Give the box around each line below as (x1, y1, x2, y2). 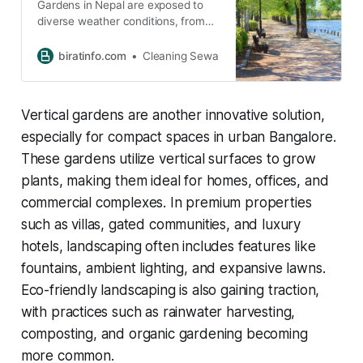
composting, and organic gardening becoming (20, 325, 308, 342)
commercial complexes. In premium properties (20, 194, 312, 211)
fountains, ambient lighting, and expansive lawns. (20, 259, 326, 276)
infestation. (37, 96, 95, 109)
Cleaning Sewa (142, 49, 219, 63)
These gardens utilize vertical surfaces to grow (20, 150, 316, 167)
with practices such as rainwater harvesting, (20, 303, 296, 320)
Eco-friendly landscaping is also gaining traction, (20, 281, 320, 298)
